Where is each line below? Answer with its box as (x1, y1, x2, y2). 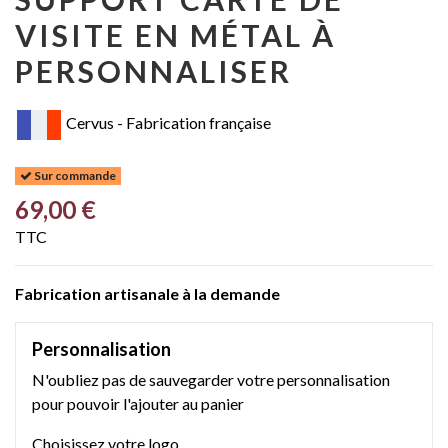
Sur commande (31, 168, 116, 184)
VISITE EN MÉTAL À (15, 16, 336, 53)
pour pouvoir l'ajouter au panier (32, 394, 244, 414)
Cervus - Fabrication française (63, 113, 271, 133)
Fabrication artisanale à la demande (15, 284, 283, 304)
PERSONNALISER (15, 52, 292, 89)
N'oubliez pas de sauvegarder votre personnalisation (32, 370, 390, 390)
